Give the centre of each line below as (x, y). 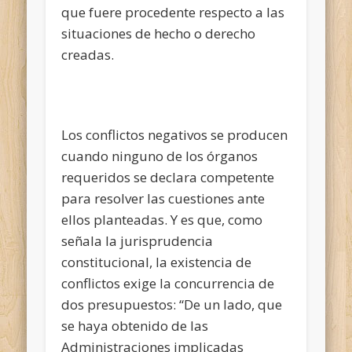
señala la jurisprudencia (137, 240)
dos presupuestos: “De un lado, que (172, 304)
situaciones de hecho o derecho (159, 33)
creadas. (90, 54)
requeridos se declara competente (168, 177)
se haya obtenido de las (135, 325)
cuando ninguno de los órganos (160, 156)
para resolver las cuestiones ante (163, 198)
